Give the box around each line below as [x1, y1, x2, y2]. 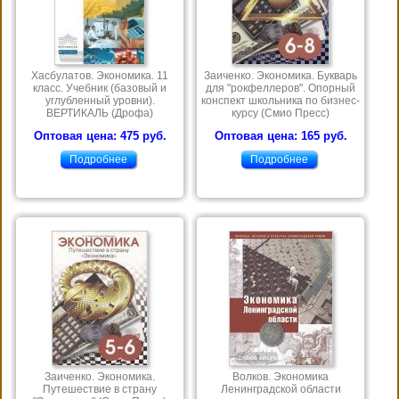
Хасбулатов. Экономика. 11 [31, 69, 168, 83]
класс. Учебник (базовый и [33, 82, 167, 95]
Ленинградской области [220, 383, 341, 396]
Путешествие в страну [43, 383, 157, 396]
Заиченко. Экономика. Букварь [204, 69, 357, 83]
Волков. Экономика [232, 370, 329, 384]
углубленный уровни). [45, 94, 155, 108]
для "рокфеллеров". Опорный [206, 82, 355, 95]
